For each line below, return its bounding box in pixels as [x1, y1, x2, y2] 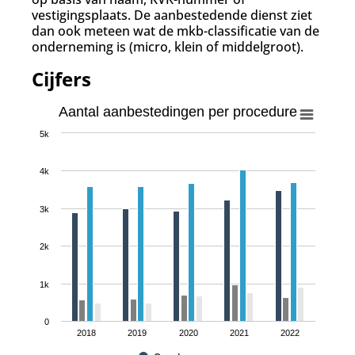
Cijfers [32, 65, 91, 92]
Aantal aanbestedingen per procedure [58, 103, 297, 120]
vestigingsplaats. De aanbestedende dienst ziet [32, 6, 312, 24]
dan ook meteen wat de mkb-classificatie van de [32, 21, 319, 40]
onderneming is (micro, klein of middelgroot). [32, 37, 303, 55]
